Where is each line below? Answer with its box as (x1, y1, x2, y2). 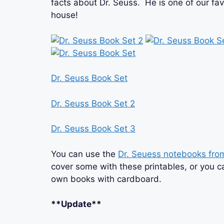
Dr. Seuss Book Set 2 (51, 98, 135, 108)
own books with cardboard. (51, 173, 161, 184)
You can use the (51, 148, 118, 159)
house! (51, 10, 78, 20)
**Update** (51, 199, 101, 209)
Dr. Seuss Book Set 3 (51, 123, 135, 134)
